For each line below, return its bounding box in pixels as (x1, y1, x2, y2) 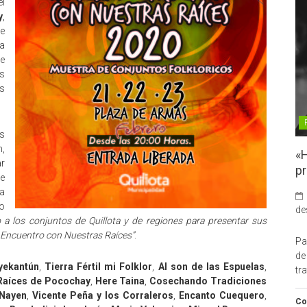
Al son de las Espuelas (158, 261, 265, 272)
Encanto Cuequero (179, 290, 265, 301)
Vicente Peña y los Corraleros (32, 290, 173, 301)
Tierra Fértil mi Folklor (45, 261, 153, 272)
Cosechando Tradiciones (149, 275, 267, 286)
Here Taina (95, 275, 145, 286)
